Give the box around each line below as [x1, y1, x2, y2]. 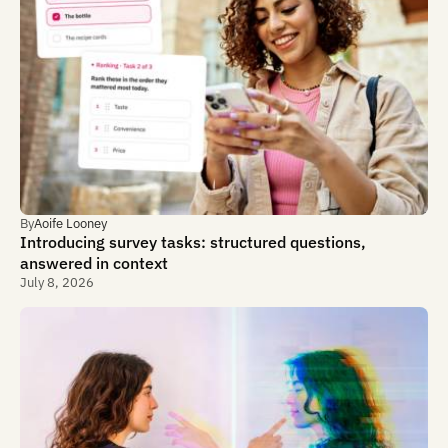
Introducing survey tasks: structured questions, [20, 232, 366, 253]
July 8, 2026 [20, 274, 94, 291]
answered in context [20, 253, 168, 274]
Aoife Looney [34, 215, 107, 232]
